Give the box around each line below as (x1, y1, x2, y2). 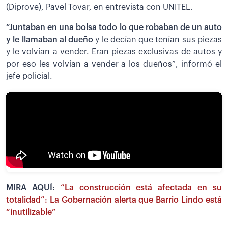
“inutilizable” (6, 208, 56, 217)
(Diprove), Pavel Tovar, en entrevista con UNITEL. (6, 3, 193, 11)
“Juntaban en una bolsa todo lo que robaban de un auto (6, 23, 222, 32)
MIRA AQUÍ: (6, 184, 61, 192)
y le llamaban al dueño (6, 35, 96, 44)
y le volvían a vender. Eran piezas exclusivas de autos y (6, 47, 222, 56)
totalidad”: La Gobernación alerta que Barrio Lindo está (6, 196, 222, 205)
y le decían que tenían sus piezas (95, 35, 222, 44)
